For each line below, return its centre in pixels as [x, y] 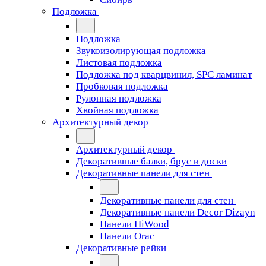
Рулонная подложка [119, 98]
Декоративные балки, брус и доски [151, 161]
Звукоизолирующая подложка [141, 51]
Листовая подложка [119, 63]
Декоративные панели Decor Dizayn [178, 212]
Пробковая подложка [122, 86]
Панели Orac [127, 236]
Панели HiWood [134, 224]
